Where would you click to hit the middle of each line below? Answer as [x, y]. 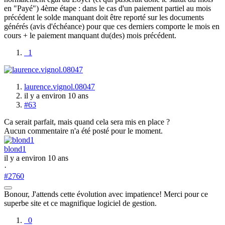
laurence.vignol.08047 [60, 86]
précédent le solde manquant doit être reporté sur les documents [104, 17]
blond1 [15, 149]
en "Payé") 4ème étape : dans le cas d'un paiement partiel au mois [107, 8]
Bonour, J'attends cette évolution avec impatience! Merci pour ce [106, 194]
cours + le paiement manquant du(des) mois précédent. [90, 35]
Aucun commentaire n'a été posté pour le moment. [83, 131]
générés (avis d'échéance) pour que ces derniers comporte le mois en [112, 26]
